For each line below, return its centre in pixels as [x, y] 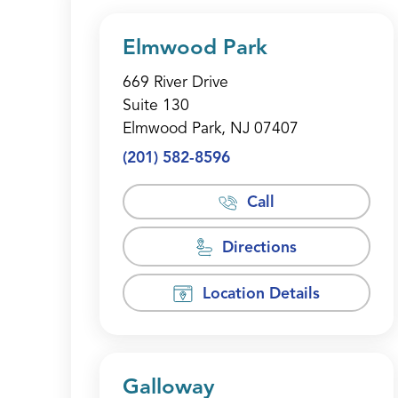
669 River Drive [175, 83]
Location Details [261, 294]
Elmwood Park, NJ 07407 [211, 129]
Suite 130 [156, 106]
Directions [260, 248]
